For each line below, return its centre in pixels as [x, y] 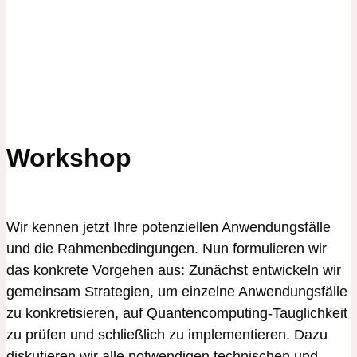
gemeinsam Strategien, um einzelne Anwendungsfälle [177, 291]
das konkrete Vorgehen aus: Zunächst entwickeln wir [174, 270]
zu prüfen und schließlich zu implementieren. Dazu [167, 334]
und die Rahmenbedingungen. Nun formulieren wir [167, 248]
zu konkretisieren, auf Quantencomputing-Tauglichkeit [177, 313]
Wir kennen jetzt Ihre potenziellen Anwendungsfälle [169, 227]
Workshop [69, 157]
